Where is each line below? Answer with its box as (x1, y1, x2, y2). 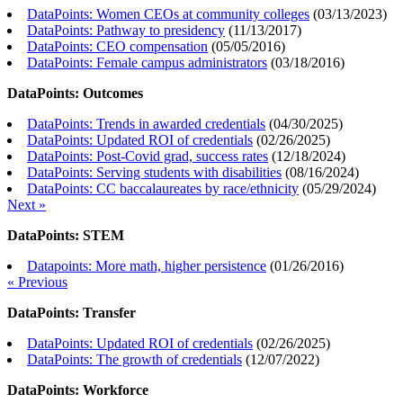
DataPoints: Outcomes (7, 85, 143, 102)
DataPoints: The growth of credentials (27, 352, 242, 368)
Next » (7, 197, 46, 213)
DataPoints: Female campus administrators (27, 55, 267, 71)
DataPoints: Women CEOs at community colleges (27, 6, 309, 22)
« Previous (7, 274, 67, 291)
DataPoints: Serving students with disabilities (27, 165, 282, 181)
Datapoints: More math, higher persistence (27, 258, 266, 274)
